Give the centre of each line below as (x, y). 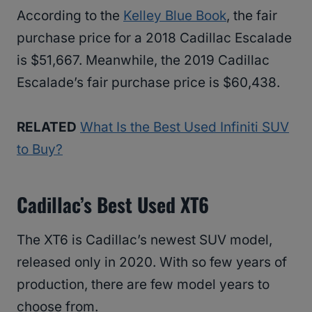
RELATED (47, 127)
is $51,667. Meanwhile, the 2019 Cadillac (143, 61)
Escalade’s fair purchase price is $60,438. (148, 83)
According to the (70, 16)
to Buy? (40, 150)
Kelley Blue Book (175, 16)
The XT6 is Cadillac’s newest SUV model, (145, 240)
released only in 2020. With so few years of (152, 263)
